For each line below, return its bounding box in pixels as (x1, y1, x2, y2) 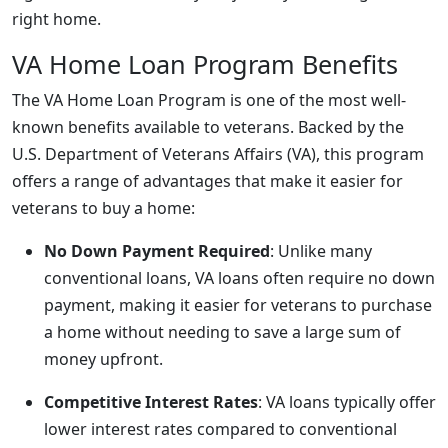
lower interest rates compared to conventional (44, 418, 397, 440)
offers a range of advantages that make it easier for (12, 170, 403, 192)
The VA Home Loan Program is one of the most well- (12, 89, 406, 111)
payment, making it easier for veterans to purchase (44, 294, 432, 316)
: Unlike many (270, 240, 372, 262)
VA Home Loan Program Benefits (12, 47, 398, 81)
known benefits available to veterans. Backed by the (12, 116, 404, 138)
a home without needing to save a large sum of (44, 321, 401, 343)
